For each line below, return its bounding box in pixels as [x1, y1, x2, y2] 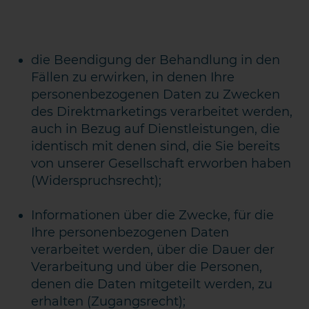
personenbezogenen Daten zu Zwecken [31, 87, 281, 102]
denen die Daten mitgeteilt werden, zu [31, 277, 273, 292]
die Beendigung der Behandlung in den [31, 52, 281, 68]
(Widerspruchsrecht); [31, 173, 162, 188]
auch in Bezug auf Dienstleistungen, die [31, 121, 281, 137]
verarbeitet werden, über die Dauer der [31, 242, 275, 257]
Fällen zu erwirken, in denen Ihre [31, 70, 235, 85]
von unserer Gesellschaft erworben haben [31, 156, 292, 171]
